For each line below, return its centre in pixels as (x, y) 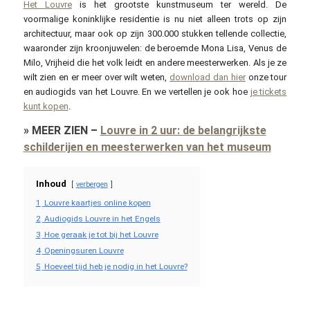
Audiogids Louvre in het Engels (102, 219)
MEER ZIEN (60, 131)
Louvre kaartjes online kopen (97, 203)
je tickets (268, 91)
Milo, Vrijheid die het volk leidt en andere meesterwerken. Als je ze (155, 62)
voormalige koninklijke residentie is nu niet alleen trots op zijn (155, 19)
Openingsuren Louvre (84, 251)
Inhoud (51, 184)
